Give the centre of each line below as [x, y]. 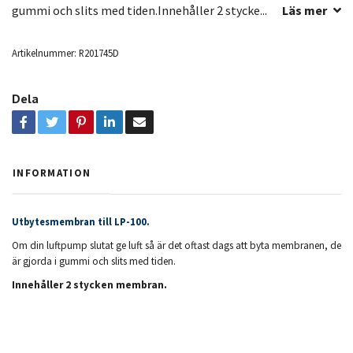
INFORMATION [52, 172]
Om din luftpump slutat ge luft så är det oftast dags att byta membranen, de [176, 245]
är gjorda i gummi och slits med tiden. [94, 261]
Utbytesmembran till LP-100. [81, 221]
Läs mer [305, 10]
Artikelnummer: [44, 52]
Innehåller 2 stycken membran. [89, 284]
